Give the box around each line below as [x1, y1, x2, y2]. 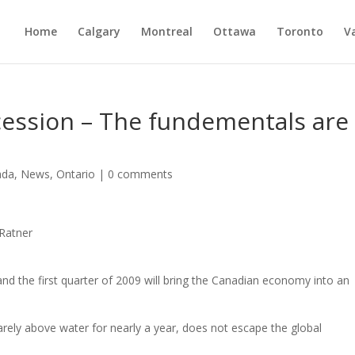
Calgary [77, 24, 120, 39]
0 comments [108, 166, 174, 181]
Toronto [276, 24, 323, 39]
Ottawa [212, 24, 256, 39]
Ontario [56, 166, 96, 181]
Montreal [140, 24, 193, 39]
